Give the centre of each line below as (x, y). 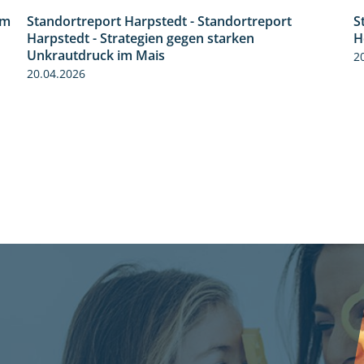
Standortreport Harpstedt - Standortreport (159, 22)
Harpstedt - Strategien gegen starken (141, 39)
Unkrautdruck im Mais (96, 56)
